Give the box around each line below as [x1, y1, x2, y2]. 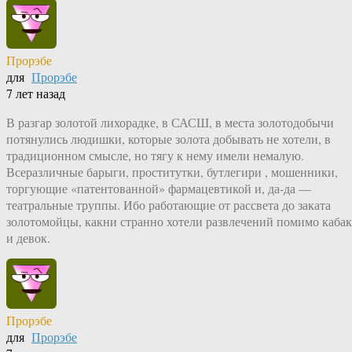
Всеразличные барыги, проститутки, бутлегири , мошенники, [6, 163, 338, 181]
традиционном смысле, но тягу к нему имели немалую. [6, 147, 304, 164]
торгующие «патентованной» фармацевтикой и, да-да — [6, 180, 311, 197]
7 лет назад [6, 85, 65, 102]
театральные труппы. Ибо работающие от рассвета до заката [6, 196, 331, 214]
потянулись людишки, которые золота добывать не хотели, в [6, 130, 331, 148]
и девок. [6, 229, 50, 247]
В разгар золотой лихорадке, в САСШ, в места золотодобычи [6, 114, 334, 131]
